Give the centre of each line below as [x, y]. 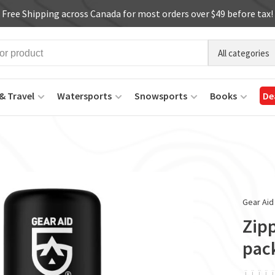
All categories [244, 53]
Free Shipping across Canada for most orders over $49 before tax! [137, 14]
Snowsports [161, 96]
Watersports [84, 96]
